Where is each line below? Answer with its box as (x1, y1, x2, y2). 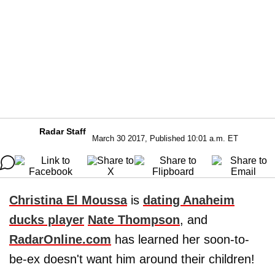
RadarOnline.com (9, 233, 111, 246)
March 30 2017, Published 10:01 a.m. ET (92, 134, 238, 143)
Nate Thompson (88, 213, 180, 227)
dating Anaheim (143, 193, 234, 207)
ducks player (9, 213, 84, 227)
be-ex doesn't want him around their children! (9, 252, 255, 266)
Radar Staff (39, 126, 86, 136)
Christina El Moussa (9, 193, 127, 207)
